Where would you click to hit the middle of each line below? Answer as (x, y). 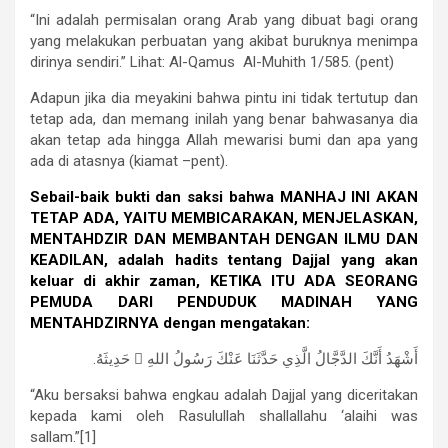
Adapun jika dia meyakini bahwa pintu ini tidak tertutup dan (224, 98)
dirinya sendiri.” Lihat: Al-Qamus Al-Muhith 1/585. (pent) (212, 62)
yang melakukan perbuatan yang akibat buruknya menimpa (224, 41)
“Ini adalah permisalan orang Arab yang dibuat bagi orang (224, 20)
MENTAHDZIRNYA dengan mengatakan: (170, 323)
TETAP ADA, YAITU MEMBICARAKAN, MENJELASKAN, (224, 218)
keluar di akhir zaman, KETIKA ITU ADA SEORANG (224, 281)
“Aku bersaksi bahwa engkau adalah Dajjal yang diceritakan (224, 395)
